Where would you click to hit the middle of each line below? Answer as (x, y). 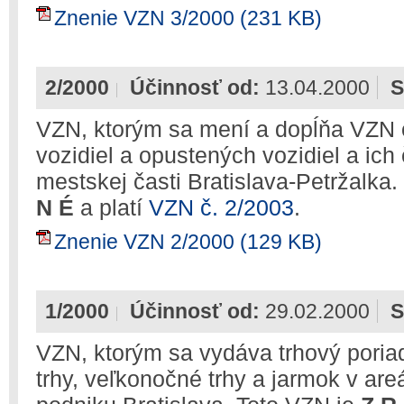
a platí (111, 207)
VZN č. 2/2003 (221, 207)
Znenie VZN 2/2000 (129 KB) (188, 242)
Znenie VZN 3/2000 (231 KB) (188, 18)
